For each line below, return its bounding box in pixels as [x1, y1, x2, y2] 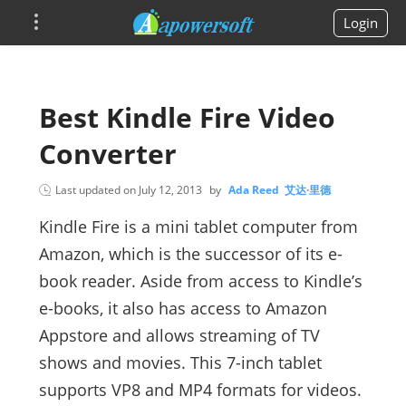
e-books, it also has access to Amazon [38, 297, 327, 319]
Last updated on [54, 182, 139, 198]
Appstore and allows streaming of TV [38, 324, 320, 346]
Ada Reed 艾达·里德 [227, 182, 331, 198]
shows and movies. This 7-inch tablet [38, 352, 322, 373]
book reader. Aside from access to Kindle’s [38, 270, 362, 292]
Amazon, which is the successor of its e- [38, 243, 343, 265]
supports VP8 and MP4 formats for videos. [38, 379, 362, 401]
